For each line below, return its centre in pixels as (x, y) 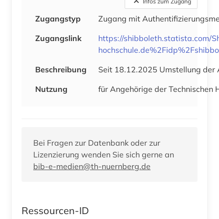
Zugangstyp (58, 18)
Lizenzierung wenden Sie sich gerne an (104, 154)
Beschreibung (61, 69)
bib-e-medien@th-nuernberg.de (92, 166)
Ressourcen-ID (55, 210)
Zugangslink (58, 38)
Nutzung (51, 89)
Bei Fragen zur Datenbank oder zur (97, 142)
